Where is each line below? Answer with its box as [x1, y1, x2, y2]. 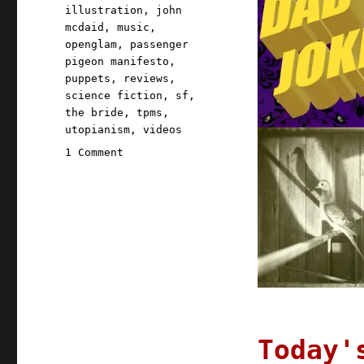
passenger [130, 38, 189, 51]
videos [143, 123, 183, 136]
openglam [65, 38, 118, 51]
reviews [123, 72, 170, 85]
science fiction [65, 89, 163, 102]
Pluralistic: [123, 162, 201, 175]
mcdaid [65, 21, 105, 34]
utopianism [65, 123, 131, 136]
